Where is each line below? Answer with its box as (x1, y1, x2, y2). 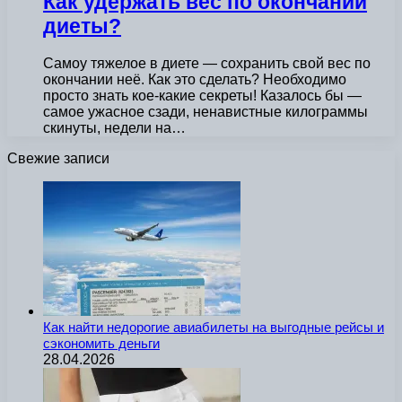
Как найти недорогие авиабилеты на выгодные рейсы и (43, 319, 384, 336)
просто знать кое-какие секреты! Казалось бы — (43, 88, 362, 104)
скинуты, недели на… (43, 120, 186, 136)
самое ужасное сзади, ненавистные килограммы (43, 104, 368, 120)
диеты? (43, 13, 121, 38)
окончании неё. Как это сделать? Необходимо (43, 72, 346, 88)
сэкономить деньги (43, 336, 160, 352)
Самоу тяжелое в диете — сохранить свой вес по (43, 56, 371, 72)
